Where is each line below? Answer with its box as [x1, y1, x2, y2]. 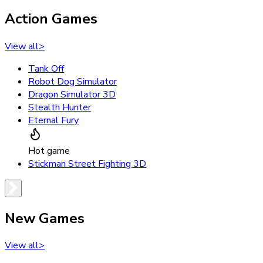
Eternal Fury [28, 113, 79, 127]
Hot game [28, 144, 70, 157]
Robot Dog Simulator [28, 75, 117, 88]
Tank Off [28, 62, 64, 75]
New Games [5, 208, 85, 228]
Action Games [5, 9, 97, 28]
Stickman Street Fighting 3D [28, 157, 146, 170]
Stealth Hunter [28, 100, 91, 114]
